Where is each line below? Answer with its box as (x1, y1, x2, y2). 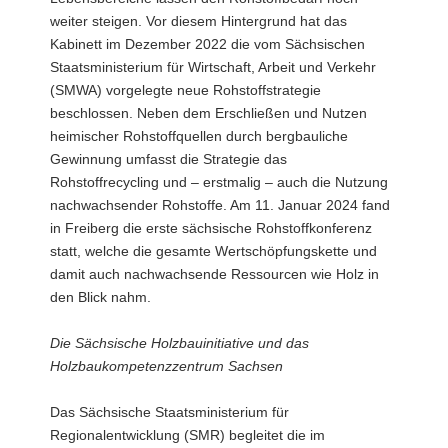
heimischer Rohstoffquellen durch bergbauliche (50, 127, 348, 144)
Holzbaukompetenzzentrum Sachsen (50, 357, 283, 374)
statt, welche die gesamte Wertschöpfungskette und (50, 242, 377, 259)
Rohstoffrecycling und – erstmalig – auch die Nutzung (50, 173, 388, 190)
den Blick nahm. (50, 288, 151, 305)
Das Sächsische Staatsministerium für (50, 403, 289, 420)
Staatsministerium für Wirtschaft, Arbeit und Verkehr (50, 58, 376, 75)
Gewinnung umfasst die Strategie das (50, 150, 287, 167)
